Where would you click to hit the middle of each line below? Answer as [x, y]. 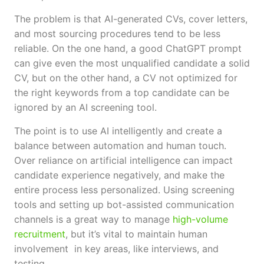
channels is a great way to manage [93, 219]
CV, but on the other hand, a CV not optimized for [126, 78]
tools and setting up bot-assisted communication [124, 204]
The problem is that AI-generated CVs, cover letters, [131, 19]
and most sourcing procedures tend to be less [117, 34]
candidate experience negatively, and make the [119, 175]
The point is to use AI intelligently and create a [118, 131]
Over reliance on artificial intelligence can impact [123, 160]
